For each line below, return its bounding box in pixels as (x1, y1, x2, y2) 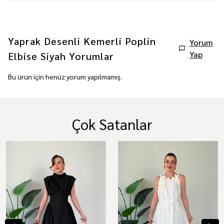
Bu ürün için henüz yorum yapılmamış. (8, 72, 122, 81)
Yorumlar (69, 49, 114, 62)
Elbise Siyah (8, 49, 66, 62)
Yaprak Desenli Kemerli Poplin (8, 34, 156, 47)
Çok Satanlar (71, 114, 152, 133)
